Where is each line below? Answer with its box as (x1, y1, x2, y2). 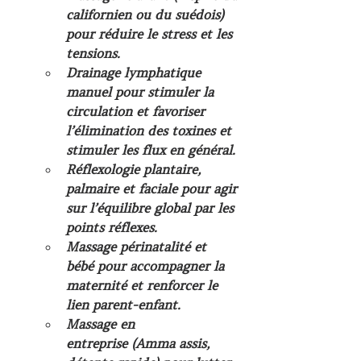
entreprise (66, 335, 127, 351)
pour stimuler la (111, 84, 218, 100)
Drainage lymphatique (66, 64, 205, 81)
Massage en (66, 316, 139, 332)
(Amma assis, (127, 335, 214, 351)
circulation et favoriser (66, 103, 209, 119)
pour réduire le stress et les (66, 26, 236, 42)
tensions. (66, 45, 120, 61)
